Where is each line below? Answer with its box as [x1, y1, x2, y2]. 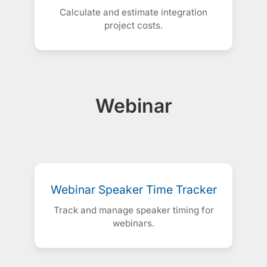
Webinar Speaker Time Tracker [50, 182, 217, 197]
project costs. [104, 20, 163, 32]
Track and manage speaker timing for [53, 204, 214, 216]
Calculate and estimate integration [60, 7, 207, 18]
